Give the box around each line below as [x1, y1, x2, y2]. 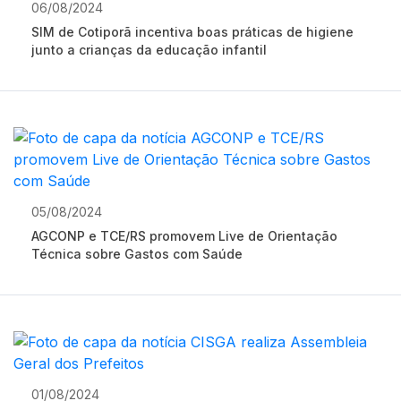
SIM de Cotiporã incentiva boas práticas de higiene [31, 24, 354, 39]
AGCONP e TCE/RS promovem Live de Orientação [31, 228, 337, 243]
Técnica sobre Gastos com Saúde [31, 246, 243, 261]
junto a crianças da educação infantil [31, 42, 267, 57]
